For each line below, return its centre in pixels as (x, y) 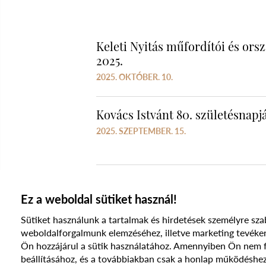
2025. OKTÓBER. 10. (134, 77)
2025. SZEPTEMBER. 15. (141, 131)
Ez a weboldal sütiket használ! (99, 199)
